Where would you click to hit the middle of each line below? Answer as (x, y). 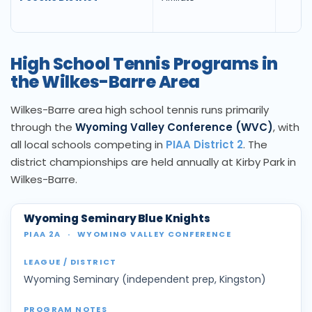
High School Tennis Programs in (144, 64)
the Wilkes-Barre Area (105, 82)
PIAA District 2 (204, 145)
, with (286, 127)
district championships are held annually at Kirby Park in (153, 162)
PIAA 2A (44, 234)
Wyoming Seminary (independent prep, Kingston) (145, 280)
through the (43, 127)
